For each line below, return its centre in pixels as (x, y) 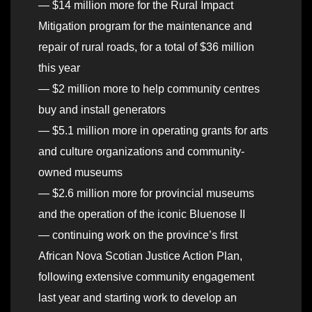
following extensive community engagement (146, 277)
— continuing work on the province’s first (138, 235)
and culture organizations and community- (141, 152)
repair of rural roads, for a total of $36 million (146, 47)
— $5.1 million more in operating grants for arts (153, 131)
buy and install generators (102, 110)
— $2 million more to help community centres (149, 89)
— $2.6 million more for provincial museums (146, 194)
